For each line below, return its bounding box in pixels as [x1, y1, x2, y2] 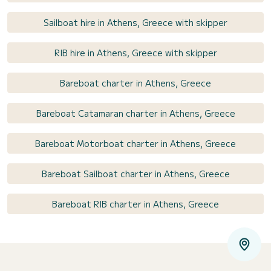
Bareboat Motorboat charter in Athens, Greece [35, 137, 236, 149]
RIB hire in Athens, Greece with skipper [54, 46, 217, 59]
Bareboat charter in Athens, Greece [60, 76, 211, 89]
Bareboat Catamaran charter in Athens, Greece [36, 106, 235, 119]
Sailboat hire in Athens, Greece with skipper [44, 16, 227, 28]
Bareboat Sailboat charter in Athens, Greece [41, 167, 230, 180]
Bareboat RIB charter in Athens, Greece [52, 197, 219, 210]
